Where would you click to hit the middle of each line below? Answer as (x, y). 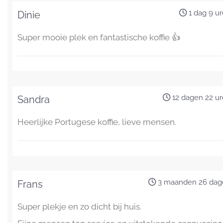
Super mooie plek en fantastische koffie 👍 (99, 37)
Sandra (34, 99)
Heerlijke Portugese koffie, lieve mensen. (97, 122)
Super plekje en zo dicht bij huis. (79, 206)
